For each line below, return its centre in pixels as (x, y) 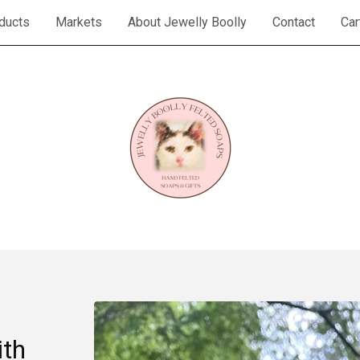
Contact (294, 22)
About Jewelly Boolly (187, 22)
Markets (79, 22)
